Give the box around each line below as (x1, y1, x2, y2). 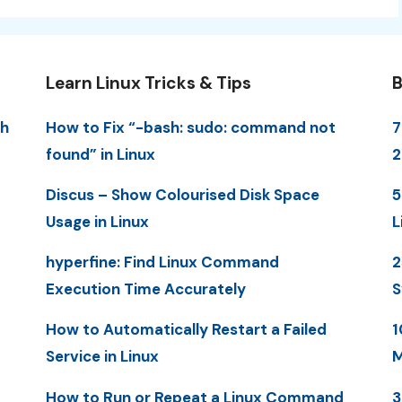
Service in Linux (45, 346, 159, 367)
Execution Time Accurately (45, 279, 246, 300)
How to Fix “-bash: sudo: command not (45, 117, 336, 137)
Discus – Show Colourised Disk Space (45, 184, 319, 205)
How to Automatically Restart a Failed (45, 319, 327, 340)
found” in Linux (45, 144, 155, 164)
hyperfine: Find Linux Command (45, 252, 279, 273)
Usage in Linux (45, 211, 149, 232)
